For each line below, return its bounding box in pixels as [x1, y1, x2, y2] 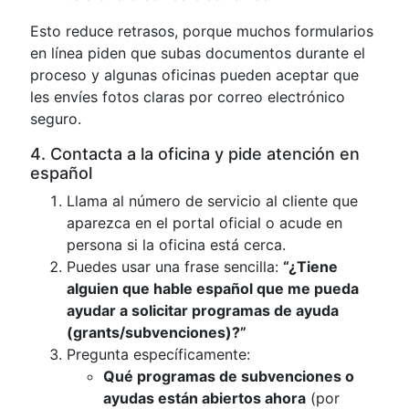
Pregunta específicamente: [67, 345, 250, 363]
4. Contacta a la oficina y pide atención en [30, 144, 360, 163]
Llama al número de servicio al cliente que [67, 192, 358, 210]
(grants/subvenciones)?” [67, 323, 246, 341]
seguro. [30, 110, 81, 128]
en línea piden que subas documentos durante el [30, 44, 365, 62]
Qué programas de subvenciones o [103, 367, 354, 385]
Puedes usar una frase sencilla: [67, 257, 283, 276]
